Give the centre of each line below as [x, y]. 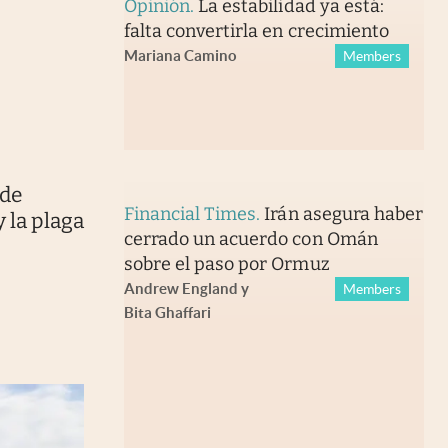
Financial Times [190, 213]
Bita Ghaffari [167, 312]
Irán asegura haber [343, 213]
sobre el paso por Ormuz [226, 263]
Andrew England [180, 288]
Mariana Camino [180, 56]
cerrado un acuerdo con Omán [250, 238]
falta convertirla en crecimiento [256, 31]
